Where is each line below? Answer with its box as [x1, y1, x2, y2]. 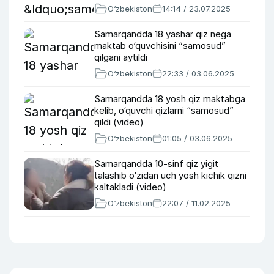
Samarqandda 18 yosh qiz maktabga [94, 93, 245, 105]
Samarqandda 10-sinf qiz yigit [94, 158, 218, 169]
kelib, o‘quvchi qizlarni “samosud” [94, 105, 234, 116]
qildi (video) [94, 116, 146, 128]
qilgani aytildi [94, 51, 150, 63]
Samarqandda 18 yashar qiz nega [94, 28, 231, 40]
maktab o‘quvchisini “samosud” [94, 40, 226, 51]
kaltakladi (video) [94, 181, 169, 193]
